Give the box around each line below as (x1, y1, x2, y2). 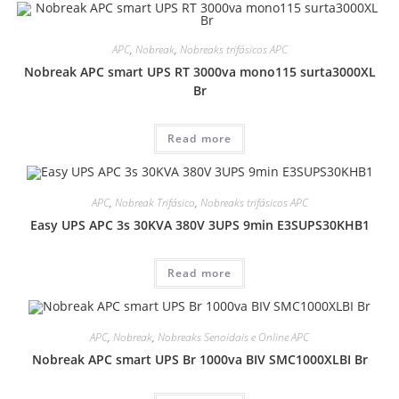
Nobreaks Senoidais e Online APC (158, 329, 309, 345)
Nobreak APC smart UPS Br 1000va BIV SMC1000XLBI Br (31, 350, 368, 368)
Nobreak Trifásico (114, 194, 195, 210)
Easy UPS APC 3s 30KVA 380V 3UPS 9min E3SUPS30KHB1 (29, 216, 370, 233)
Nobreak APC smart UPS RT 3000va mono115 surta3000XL (23, 63, 376, 80)
